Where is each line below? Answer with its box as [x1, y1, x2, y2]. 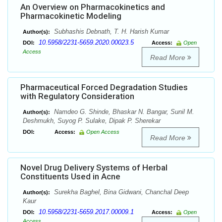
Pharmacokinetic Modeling [20, 11, 121, 21]
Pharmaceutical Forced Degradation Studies [20, 82, 188, 93]
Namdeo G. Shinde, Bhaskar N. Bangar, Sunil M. [52, 108, 194, 116]
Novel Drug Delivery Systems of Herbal [20, 163, 167, 173]
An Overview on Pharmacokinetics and [20, 2, 165, 12]
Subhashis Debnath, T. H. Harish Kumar [52, 28, 169, 36]
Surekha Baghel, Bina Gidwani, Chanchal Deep [52, 188, 189, 196]
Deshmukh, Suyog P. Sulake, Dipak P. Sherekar [23, 117, 161, 125]
